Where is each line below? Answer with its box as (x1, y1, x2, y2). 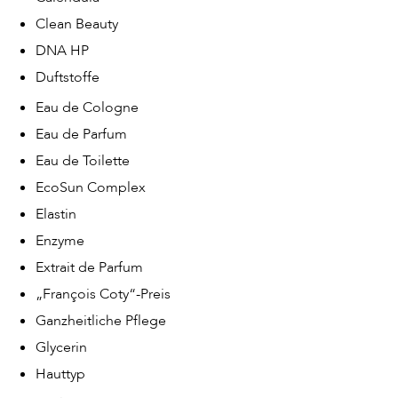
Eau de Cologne (36, 98, 139, 117)
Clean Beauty (36, 14, 118, 34)
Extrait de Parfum (36, 258, 143, 277)
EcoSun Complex (36, 178, 146, 197)
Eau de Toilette (36, 151, 130, 171)
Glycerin (36, 338, 87, 357)
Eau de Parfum (36, 124, 127, 144)
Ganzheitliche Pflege (36, 311, 166, 330)
